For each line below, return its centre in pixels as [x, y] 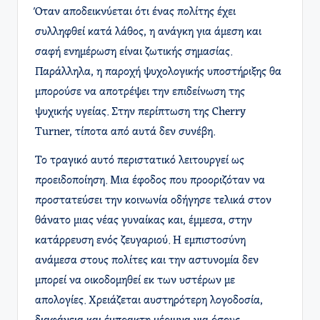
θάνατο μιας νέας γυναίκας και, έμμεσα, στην [144, 221]
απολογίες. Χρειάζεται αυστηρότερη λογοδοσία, [149, 301]
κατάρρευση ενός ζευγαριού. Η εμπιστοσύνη [140, 241]
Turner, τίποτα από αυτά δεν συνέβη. [125, 132]
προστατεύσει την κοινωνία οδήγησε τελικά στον [153, 201]
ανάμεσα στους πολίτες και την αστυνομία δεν [147, 261]
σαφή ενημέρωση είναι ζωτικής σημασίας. [134, 52]
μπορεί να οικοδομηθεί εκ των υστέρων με [135, 281]
